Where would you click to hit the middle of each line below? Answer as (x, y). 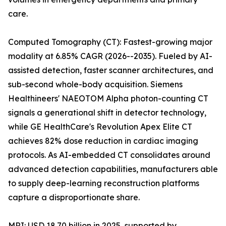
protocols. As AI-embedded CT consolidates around (109, 155)
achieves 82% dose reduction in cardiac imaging (103, 141)
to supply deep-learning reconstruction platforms (104, 183)
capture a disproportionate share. (74, 197)
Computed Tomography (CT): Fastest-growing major (110, 42)
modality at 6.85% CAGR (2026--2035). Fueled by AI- (110, 56)
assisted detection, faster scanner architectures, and (111, 70)
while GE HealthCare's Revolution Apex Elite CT (100, 127)
